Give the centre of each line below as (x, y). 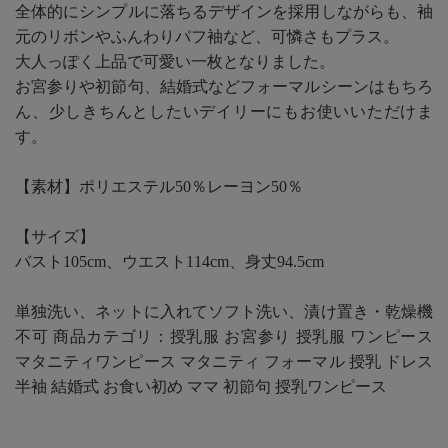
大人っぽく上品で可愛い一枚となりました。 (175, 61)
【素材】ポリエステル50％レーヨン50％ (159, 186)
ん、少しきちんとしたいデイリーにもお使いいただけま (224, 111)
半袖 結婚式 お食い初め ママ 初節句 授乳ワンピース (201, 386)
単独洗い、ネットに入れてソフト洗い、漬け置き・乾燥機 (224, 311)
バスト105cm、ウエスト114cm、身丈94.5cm (169, 261)
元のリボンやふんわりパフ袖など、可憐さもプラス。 (207, 36)
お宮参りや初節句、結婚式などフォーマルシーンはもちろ (224, 86)
